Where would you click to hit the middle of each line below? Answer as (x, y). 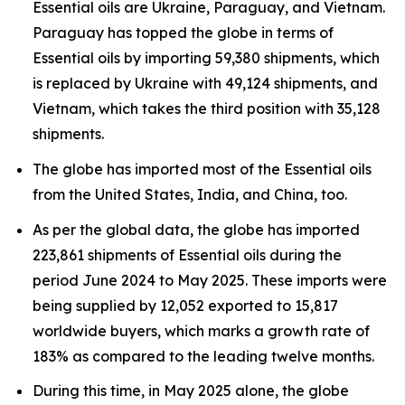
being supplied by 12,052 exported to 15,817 (185, 305)
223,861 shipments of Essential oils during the (187, 254)
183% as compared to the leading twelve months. (203, 356)
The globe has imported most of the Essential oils (202, 169)
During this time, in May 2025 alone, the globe (191, 391)
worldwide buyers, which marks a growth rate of (201, 330)
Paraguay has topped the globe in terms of (183, 33)
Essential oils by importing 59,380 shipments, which (206, 58)
